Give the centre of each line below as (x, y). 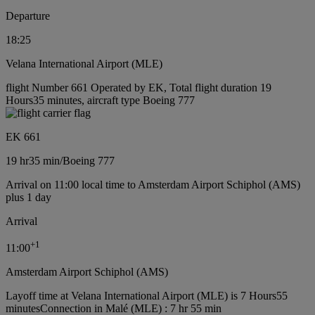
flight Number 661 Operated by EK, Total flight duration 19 (139, 87)
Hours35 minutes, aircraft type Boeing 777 (100, 100)
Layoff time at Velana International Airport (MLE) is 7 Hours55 (147, 295)
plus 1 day (28, 197)
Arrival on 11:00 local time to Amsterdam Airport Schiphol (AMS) (153, 184)
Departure (28, 15)
